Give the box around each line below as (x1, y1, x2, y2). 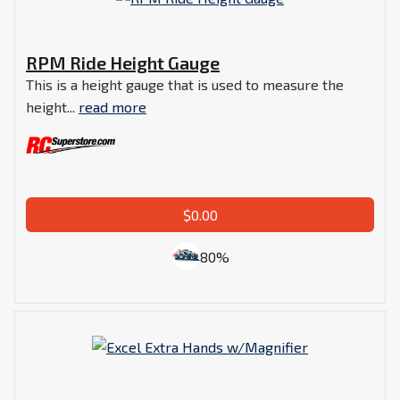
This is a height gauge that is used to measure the (26, 75, 344, 93)
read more (79, 97, 146, 115)
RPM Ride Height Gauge (26, 51, 220, 73)
